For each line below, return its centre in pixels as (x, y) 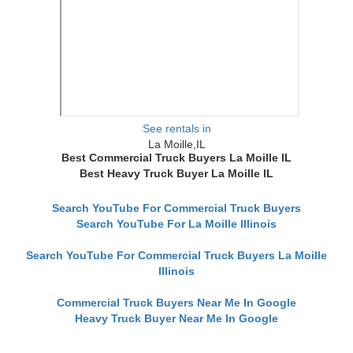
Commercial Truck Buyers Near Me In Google (176, 303)
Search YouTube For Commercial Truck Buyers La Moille (176, 256)
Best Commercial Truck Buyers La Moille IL (176, 158)
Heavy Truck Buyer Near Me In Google (176, 319)
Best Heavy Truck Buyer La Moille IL (176, 174)
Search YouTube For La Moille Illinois (176, 224)
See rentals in (176, 129)
